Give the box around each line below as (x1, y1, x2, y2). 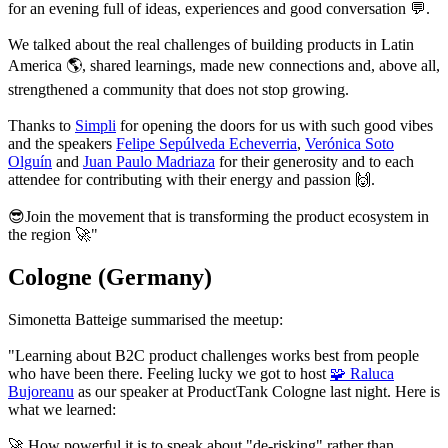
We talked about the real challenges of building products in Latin (8, 36, 414, 53)
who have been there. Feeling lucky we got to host (8, 364, 330, 382)
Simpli (75, 117, 116, 134)
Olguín (8, 153, 52, 170)
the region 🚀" (8, 226, 98, 243)
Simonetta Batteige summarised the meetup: (8, 310, 283, 328)
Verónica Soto (305, 135, 394, 152)
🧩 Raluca (330, 364, 394, 382)
